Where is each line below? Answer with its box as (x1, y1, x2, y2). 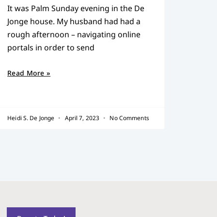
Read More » (7, 68, 51, 77)
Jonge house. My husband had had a (7, 15, 141, 27)
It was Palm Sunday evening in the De (7, 2, 145, 14)
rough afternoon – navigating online (7, 29, 141, 40)
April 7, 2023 (63, 113, 101, 122)
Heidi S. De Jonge (7, 113, 56, 122)
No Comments (108, 113, 149, 122)
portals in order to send (7, 42, 95, 53)
